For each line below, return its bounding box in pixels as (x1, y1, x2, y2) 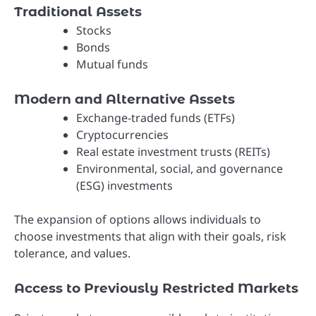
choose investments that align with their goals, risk (14, 228, 286, 244)
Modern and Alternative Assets (14, 90, 235, 107)
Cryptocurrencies (76, 126, 169, 142)
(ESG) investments (76, 177, 173, 193)
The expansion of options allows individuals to (14, 211, 261, 227)
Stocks (76, 22, 111, 38)
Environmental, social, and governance (76, 160, 283, 176)
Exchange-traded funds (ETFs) (76, 109, 235, 126)
